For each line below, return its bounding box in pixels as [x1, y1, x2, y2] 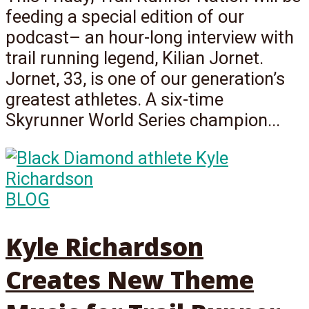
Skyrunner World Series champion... [6, 109, 280, 130]
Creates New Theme [6, 263, 254, 297]
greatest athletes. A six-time [6, 88, 223, 110]
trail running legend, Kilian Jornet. [6, 47, 263, 68]
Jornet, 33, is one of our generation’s [6, 68, 285, 89]
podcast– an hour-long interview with [6, 26, 294, 48]
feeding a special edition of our [6, 6, 244, 27]
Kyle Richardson [6, 230, 203, 263]
